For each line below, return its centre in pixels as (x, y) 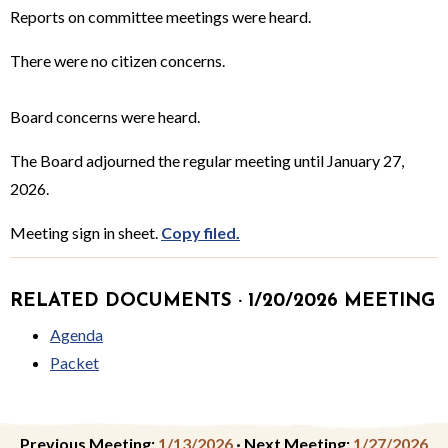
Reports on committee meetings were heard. (160, 16)
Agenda (76, 334)
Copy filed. (200, 232)
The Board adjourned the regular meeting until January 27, (207, 160)
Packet (74, 362)
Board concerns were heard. (105, 116)
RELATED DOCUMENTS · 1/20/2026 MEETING (222, 301)
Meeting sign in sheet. (85, 232)
